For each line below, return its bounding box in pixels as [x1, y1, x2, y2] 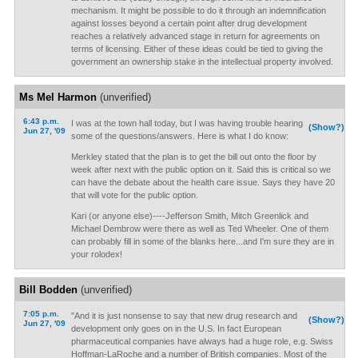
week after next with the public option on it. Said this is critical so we [70, 165, 331, 174]
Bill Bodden [18, 284, 78, 296]
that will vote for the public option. [70, 190, 198, 200]
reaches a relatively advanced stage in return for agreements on [70, 31, 320, 41]
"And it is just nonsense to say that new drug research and [70, 311, 297, 320]
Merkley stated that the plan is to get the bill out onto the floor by [70, 152, 316, 161]
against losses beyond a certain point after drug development [70, 18, 307, 28]
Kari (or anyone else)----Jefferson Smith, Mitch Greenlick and [70, 211, 308, 221]
